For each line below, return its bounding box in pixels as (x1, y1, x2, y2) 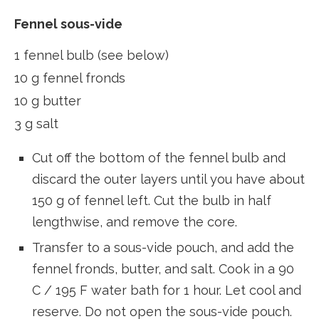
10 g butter (14, 93, 81, 109)
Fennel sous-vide (14, 16, 122, 32)
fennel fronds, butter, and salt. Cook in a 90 (32, 261, 294, 277)
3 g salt (14, 116, 58, 132)
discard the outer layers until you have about (32, 172, 305, 187)
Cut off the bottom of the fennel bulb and (32, 150, 286, 166)
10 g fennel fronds (14, 70, 125, 86)
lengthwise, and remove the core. (32, 214, 237, 230)
